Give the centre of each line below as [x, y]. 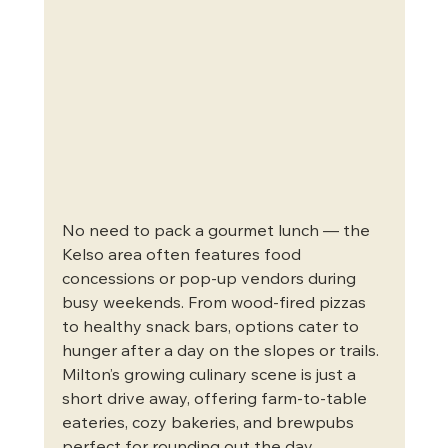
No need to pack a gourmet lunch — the [217, 231]
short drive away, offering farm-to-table [216, 399]
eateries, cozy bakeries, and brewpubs [209, 423]
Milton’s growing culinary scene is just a [210, 375]
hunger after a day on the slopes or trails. [222, 351]
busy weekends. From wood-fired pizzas [215, 303]
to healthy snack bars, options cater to [212, 327]
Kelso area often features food [183, 255]
